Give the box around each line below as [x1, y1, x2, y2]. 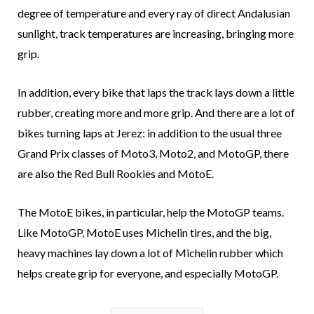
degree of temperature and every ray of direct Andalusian [18, 6, 290, 20]
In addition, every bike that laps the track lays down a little [18, 86, 294, 100]
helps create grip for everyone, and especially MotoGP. [18, 266, 278, 280]
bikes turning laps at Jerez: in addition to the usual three [18, 126, 282, 140]
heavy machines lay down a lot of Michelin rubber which [18, 246, 283, 260]
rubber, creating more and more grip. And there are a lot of [18, 106, 295, 120]
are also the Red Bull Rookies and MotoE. [18, 167, 214, 181]
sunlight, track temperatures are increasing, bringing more [18, 27, 294, 41]
